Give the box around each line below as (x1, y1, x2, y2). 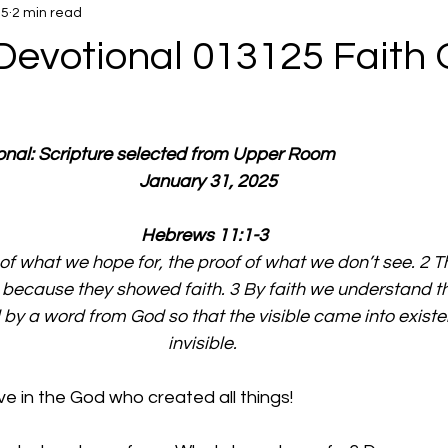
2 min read (12, 5, 82, 20)
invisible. (167, 334, 241, 353)
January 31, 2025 (131, 172, 277, 191)
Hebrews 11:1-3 (140, 226, 268, 245)
